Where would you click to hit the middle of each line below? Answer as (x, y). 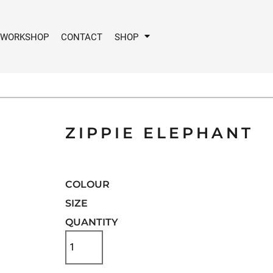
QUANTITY (92, 222)
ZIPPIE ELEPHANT (160, 133)
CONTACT (82, 37)
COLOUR (88, 184)
